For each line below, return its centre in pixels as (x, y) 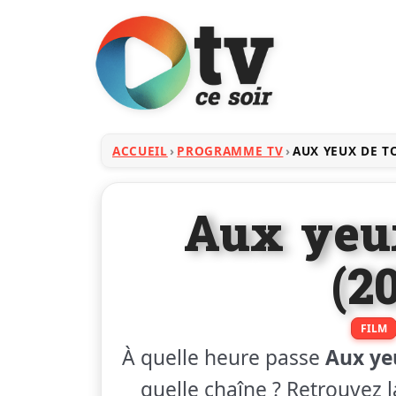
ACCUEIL (140, 151)
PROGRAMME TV (230, 151)
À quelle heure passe (223, 358)
